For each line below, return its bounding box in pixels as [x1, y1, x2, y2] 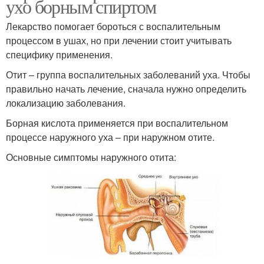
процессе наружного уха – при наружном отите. [6, 130, 214, 144]
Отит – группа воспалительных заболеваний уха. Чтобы [6, 67, 250, 81]
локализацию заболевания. [6, 95, 126, 110]
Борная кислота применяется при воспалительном [6, 115, 228, 130]
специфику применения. [6, 47, 113, 61]
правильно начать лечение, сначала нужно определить [6, 81, 246, 95]
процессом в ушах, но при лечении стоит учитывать [6, 33, 232, 47]
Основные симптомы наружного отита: [6, 150, 176, 164]
